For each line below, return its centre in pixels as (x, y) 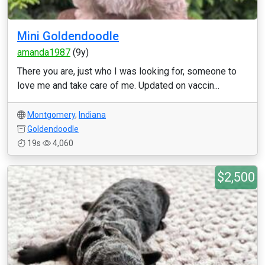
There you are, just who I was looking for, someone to (127, 71)
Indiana (92, 115)
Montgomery (51, 115)
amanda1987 (44, 52)
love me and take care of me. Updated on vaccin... (118, 85)
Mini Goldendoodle (68, 36)
